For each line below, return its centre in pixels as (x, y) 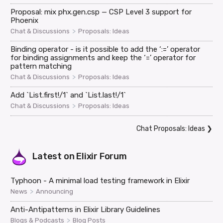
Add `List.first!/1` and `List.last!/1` (68, 95)
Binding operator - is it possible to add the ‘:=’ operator (106, 49)
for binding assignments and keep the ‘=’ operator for (103, 57)
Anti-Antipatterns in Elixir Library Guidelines (86, 209)
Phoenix (25, 20)
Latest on (55, 156)
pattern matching (41, 66)
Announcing (55, 191)
